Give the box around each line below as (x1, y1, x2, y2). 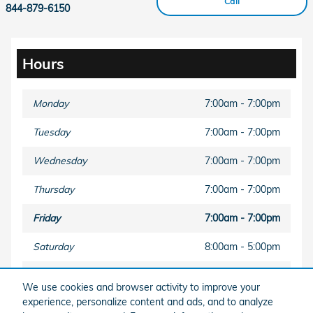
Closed (249, 269, 280, 282)
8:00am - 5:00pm (205, 240, 280, 254)
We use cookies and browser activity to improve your (22, 280, 260, 293)
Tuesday (33, 126, 70, 139)
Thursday (33, 183, 74, 196)
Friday (33, 212, 60, 225)
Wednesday (33, 154, 87, 168)
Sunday (33, 269, 66, 282)
